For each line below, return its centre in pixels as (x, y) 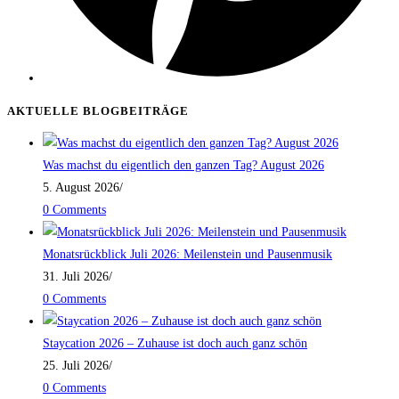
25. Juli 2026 (76, 365)
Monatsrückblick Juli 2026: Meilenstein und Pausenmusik (187, 254)
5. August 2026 (81, 187)
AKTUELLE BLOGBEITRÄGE (98, 110)
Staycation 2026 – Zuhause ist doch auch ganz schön (175, 343)
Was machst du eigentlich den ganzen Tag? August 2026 (183, 165)
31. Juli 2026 (76, 276)
